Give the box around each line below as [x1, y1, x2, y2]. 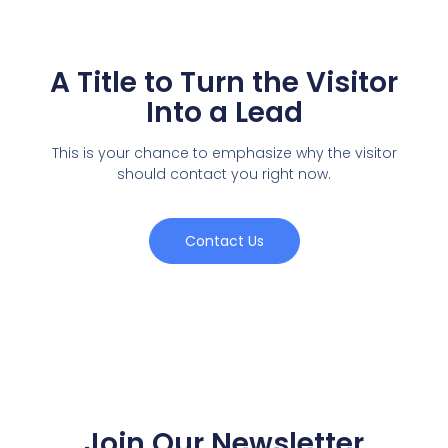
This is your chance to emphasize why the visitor [51, 142, 397, 163]
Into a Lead [145, 92, 303, 132]
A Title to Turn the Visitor [50, 62, 398, 102]
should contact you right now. [117, 163, 331, 184]
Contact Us [184, 230, 264, 251]
